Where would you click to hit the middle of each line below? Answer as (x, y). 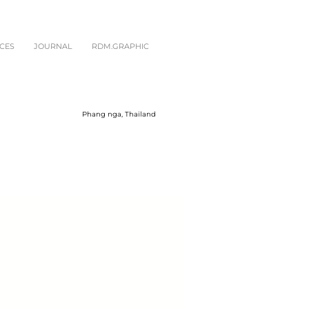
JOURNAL (53, 46)
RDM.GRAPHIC (120, 46)
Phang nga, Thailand (119, 114)
